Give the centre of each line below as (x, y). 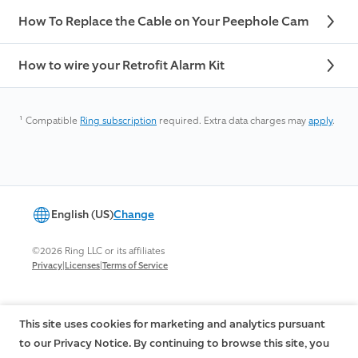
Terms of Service (135, 266)
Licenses (82, 266)
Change (134, 215)
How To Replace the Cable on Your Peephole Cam (164, 22)
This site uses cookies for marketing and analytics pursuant (172, 324)
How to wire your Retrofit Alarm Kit (121, 66)
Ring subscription (118, 121)
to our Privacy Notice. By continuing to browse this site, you (174, 343)
